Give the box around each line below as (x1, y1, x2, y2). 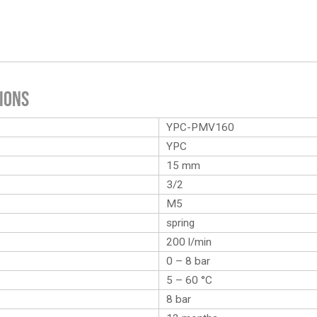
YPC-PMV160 (166, 121, 234, 134)
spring (166, 217, 195, 229)
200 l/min (166, 236, 212, 248)
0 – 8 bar (166, 255, 210, 267)
